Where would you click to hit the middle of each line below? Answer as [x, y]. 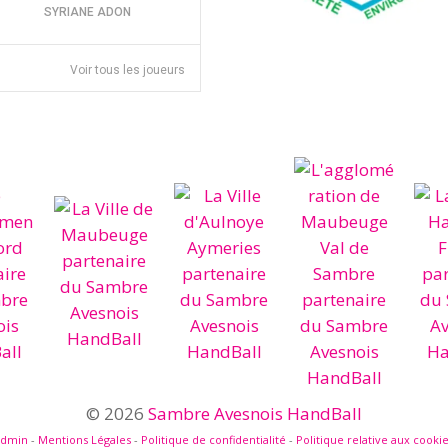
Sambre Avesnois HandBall [255, 413]
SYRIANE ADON [87, 12]
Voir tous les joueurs [128, 70]
